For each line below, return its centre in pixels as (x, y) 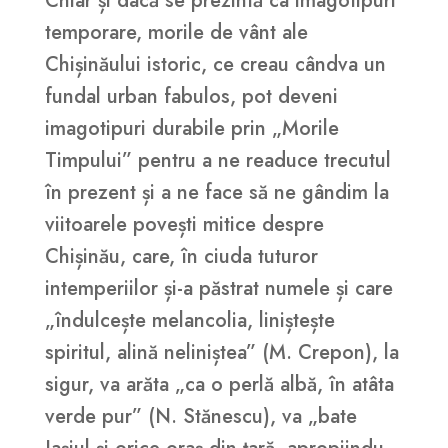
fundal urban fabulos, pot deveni (191, 97)
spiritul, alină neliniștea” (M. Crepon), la (221, 353)
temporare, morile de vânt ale (176, 33)
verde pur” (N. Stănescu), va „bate (200, 417)
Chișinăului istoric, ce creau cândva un (215, 65)
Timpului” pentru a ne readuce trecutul (217, 161)
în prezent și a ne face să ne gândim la (216, 193)
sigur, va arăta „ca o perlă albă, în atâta (219, 385)
